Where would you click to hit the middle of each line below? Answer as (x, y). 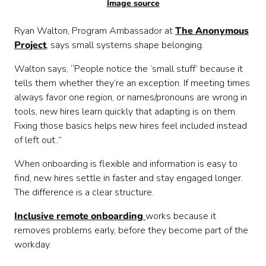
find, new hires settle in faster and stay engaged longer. (129, 178)
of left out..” (38, 140)
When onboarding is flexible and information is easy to (126, 164)
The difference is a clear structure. (84, 192)
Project (30, 45)
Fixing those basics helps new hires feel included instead (131, 126)
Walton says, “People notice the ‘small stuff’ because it (129, 69)
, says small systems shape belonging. (125, 45)
